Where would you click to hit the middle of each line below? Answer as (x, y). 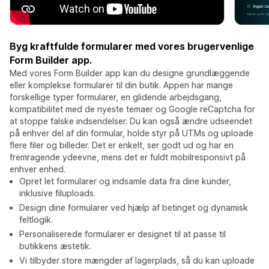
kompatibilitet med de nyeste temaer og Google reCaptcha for (132, 109)
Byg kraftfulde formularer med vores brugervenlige (132, 47)
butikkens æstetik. (55, 246)
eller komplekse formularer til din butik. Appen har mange (121, 85)
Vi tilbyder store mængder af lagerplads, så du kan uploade (137, 261)
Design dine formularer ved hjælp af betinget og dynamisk (134, 208)
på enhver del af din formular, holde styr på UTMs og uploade (131, 133)
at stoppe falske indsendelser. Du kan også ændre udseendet (131, 121)
